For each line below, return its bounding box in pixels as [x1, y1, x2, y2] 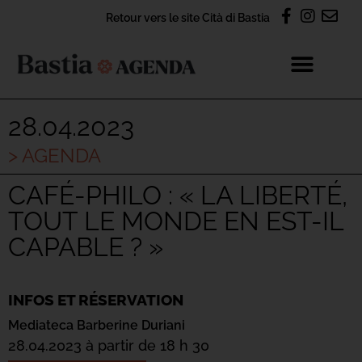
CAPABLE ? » [8, 232, 163, 262]
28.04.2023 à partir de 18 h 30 [8, 337, 209, 354]
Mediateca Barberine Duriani [8, 318, 185, 333]
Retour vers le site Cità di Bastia [106, 11, 270, 24]
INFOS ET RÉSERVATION [8, 291, 183, 309]
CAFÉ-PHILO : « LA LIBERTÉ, [8, 180, 347, 210]
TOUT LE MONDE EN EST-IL [8, 206, 343, 236]
